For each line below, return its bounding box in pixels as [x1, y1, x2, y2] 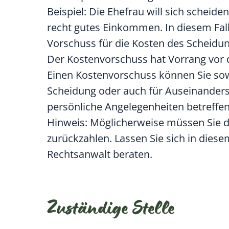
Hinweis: [47, 116, 87, 130]
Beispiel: [47, 5, 86, 19]
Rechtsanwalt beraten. [47, 147, 152, 162]
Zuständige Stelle [47, 199, 175, 222]
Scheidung [47, 84, 96, 98]
